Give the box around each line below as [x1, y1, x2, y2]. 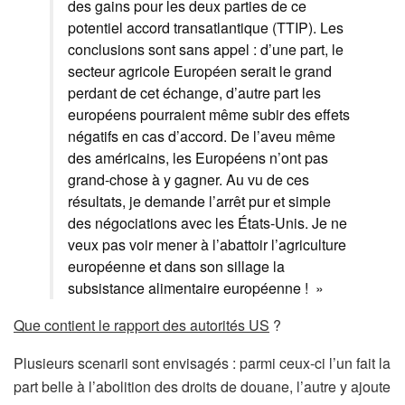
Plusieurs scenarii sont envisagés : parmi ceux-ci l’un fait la [14, 353, 391, 374]
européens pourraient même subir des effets [68, 104, 350, 126]
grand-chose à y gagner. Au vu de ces [68, 169, 309, 191]
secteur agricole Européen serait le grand [68, 61, 332, 82]
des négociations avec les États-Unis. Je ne [68, 212, 347, 234]
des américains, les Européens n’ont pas [68, 147, 328, 169]
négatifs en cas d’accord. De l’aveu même [68, 126, 335, 147]
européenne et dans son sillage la [68, 256, 285, 278]
